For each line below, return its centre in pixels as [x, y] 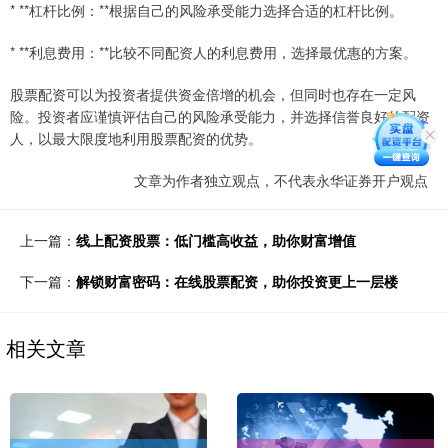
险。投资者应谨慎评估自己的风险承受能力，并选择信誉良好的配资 [220, 115]
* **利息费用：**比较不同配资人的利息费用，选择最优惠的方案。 [213, 51]
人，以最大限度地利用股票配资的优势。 [136, 137]
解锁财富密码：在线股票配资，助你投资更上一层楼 [237, 280]
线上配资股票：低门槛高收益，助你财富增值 [216, 239]
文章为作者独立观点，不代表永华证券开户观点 [281, 179]
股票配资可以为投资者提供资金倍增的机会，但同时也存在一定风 [213, 93]
